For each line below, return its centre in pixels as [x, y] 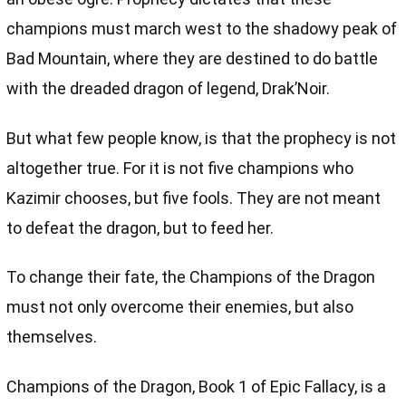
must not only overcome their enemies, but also [180, 307]
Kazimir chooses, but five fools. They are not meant [194, 198]
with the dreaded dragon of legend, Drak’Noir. [169, 89]
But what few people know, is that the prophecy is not [202, 138]
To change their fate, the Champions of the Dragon [191, 277]
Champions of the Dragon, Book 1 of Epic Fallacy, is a [197, 386]
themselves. [52, 337]
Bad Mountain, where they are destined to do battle [193, 59]
